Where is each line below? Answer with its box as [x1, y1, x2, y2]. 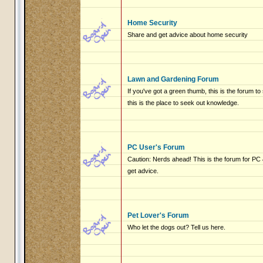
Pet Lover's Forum [127, 211, 189, 220]
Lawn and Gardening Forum [127, 75, 219, 83]
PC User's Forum [127, 143, 185, 151]
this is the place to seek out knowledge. [127, 99, 239, 106]
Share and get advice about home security [127, 31, 248, 38]
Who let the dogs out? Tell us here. [127, 224, 225, 231]
